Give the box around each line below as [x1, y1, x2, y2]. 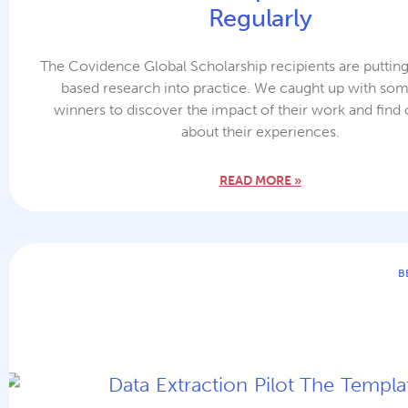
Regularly [208, 4, 312, 34]
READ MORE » [219, 173, 301, 189]
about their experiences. [180, 123, 340, 141]
